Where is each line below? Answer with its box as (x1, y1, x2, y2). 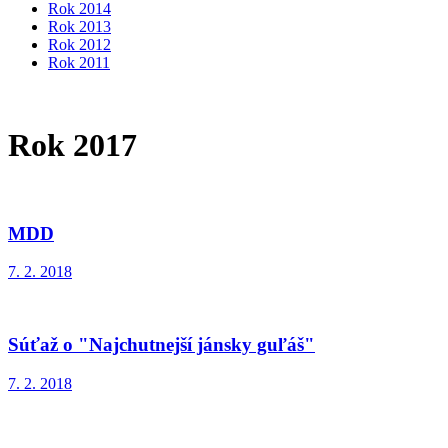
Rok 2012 (48, 36, 111, 53)
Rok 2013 (48, 18, 111, 35)
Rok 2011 (48, 54, 110, 71)
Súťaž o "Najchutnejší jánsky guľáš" (8, 334, 315, 356)
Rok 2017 (8, 127, 137, 164)
